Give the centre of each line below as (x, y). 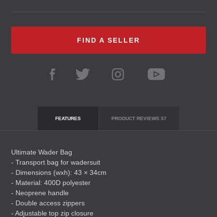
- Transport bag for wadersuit (56, 162)
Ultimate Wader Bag (42, 152)
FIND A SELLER (108, 40)
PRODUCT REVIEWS (136, 118)
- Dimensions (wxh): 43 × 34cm (59, 172)
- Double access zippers (48, 203)
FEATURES (68, 118)
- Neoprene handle (40, 193)
